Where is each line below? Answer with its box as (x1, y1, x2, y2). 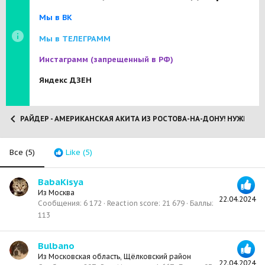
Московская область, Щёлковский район (49, 251, 191, 261)
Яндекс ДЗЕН (39, 75, 92, 86)
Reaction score (107, 199, 159, 208)
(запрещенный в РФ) (91, 54, 173, 65)
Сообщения (38, 199, 80, 208)
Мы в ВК (39, 12, 72, 23)
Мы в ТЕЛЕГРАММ (39, 33, 111, 44)
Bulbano (38, 240, 75, 251)
